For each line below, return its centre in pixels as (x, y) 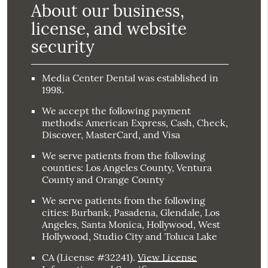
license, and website (109, 29)
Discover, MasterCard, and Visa (111, 135)
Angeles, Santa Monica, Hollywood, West (131, 225)
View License (167, 258)
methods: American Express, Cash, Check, (135, 123)
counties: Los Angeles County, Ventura (127, 168)
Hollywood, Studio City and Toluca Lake (130, 237)
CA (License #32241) (88, 258)
